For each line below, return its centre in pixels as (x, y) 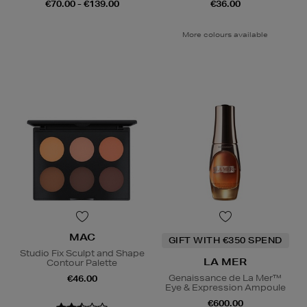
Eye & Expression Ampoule (225, 288)
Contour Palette (82, 263)
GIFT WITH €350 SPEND (225, 241)
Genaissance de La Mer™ (225, 278)
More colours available (225, 35)
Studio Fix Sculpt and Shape (82, 254)
